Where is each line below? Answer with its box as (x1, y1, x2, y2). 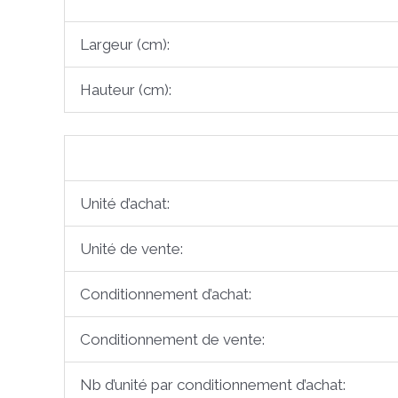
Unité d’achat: (80, 195, 170, 213)
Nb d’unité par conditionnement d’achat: (80, 376, 346, 394)
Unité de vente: (80, 240, 183, 259)
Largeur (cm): (80, 35, 170, 53)
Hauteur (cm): (80, 80, 171, 99)
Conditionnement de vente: (80, 330, 265, 349)
